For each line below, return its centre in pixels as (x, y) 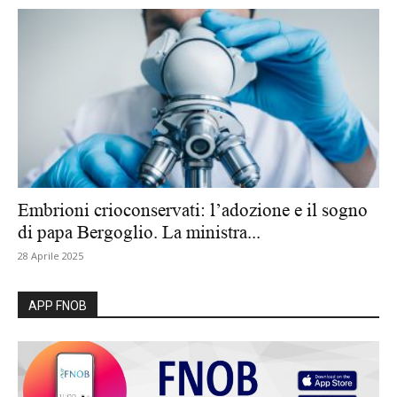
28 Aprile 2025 (51, 255)
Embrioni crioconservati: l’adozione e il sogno (193, 210)
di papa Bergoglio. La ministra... (139, 232)
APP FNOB (58, 305)
